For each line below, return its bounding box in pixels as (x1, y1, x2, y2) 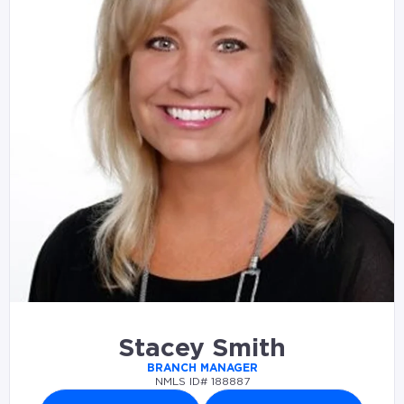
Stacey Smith (118, 335, 286, 362)
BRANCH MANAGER (146, 362, 258, 373)
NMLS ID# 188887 (154, 375, 250, 387)
